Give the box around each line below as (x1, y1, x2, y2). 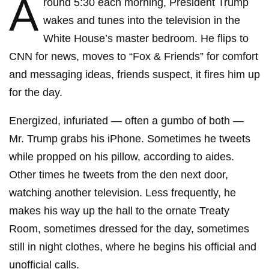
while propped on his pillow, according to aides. (9, 151, 234, 163)
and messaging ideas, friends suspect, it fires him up (9, 68, 260, 80)
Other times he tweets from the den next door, (9, 169, 228, 181)
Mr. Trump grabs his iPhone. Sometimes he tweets (9, 133, 250, 145)
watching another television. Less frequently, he (9, 187, 236, 199)
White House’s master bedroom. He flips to (43, 32, 249, 44)
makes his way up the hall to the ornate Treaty (9, 205, 229, 217)
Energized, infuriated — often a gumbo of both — (9, 115, 244, 127)
